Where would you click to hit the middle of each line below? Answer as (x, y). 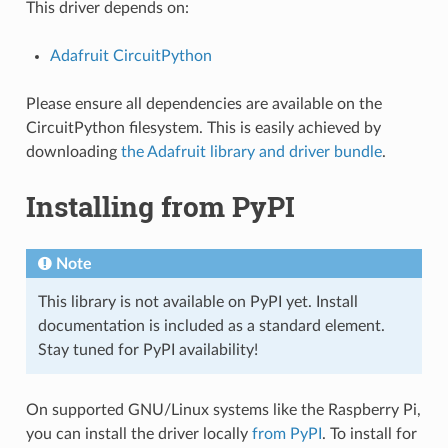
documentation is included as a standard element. (211, 325)
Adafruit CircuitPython (130, 55)
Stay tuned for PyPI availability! (147, 349)
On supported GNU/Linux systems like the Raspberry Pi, (223, 409)
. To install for (369, 433)
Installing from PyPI (160, 206)
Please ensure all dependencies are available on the (203, 103)
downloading (73, 151)
